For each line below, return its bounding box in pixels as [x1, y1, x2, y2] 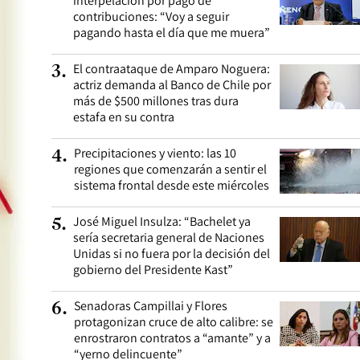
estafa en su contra [73, 108, 174, 125]
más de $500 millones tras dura [73, 92, 239, 109]
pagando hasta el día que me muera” [73, 24, 270, 41]
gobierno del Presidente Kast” [73, 261, 233, 278]
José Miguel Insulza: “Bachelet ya [73, 213, 251, 230]
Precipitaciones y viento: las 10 [74, 145, 236, 162]
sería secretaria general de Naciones [73, 229, 264, 246]
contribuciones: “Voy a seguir [73, 8, 229, 25]
